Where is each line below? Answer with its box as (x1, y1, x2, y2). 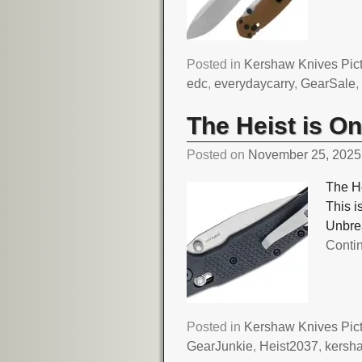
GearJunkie (187, 339, 254, 353)
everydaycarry (214, 77, 295, 91)
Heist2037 (259, 339, 319, 353)
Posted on (187, 148, 249, 162)
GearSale (301, 77, 356, 91)
